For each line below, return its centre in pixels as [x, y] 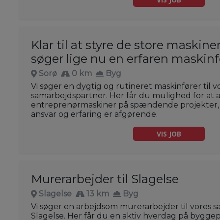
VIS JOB [169, 134]
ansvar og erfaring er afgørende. [94, 114]
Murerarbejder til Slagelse [105, 179]
